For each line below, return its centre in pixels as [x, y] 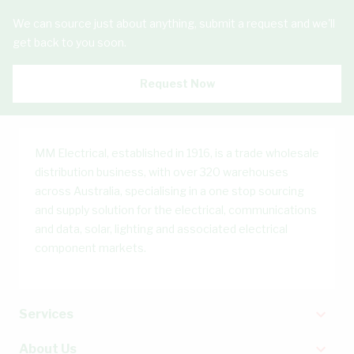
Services [46, 314]
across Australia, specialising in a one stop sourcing [169, 191]
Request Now [177, 83]
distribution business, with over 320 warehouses [162, 172]
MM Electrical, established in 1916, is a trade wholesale [177, 153]
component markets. [90, 248]
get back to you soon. [70, 42]
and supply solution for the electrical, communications [176, 210]
